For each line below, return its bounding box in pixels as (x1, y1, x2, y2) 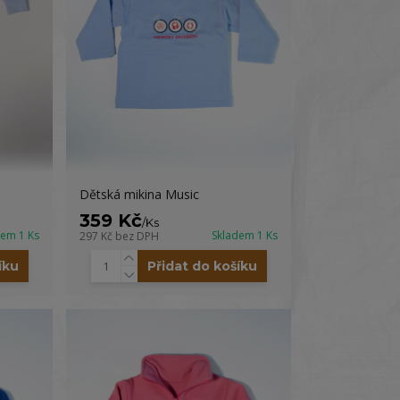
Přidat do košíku (146, 258, 257, 274)
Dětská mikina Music (79, 186, 200, 203)
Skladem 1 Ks (211, 228, 278, 243)
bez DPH (115, 229, 160, 244)
